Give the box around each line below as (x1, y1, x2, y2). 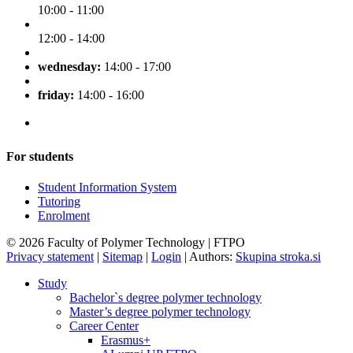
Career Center (69, 319, 139, 333)
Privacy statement (6, 250, 94, 264)
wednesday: (38, 59, 101, 73)
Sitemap (102, 250, 143, 264)
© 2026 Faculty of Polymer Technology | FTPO (6, 236, 245, 250)
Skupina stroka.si (236, 250, 321, 264)
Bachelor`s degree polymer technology (69, 291, 262, 305)
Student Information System (38, 180, 176, 195)
